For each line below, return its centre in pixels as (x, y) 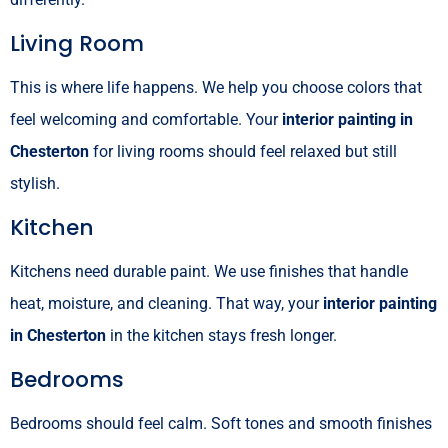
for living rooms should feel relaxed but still (243, 151)
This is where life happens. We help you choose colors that (216, 87)
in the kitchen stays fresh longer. (221, 335)
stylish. (35, 183)
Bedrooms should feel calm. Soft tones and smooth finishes (221, 423)
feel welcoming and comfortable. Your (146, 119)
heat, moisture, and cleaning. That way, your (166, 303)
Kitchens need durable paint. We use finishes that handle (209, 271)
